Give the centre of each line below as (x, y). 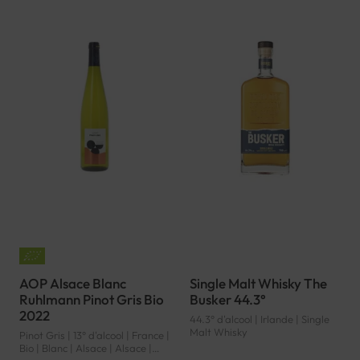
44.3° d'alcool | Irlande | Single (260, 319)
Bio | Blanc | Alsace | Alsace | (86, 348)
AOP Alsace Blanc (73, 284)
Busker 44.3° (228, 300)
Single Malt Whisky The (258, 284)
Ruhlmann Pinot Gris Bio (92, 300)
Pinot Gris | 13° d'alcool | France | (94, 335)
